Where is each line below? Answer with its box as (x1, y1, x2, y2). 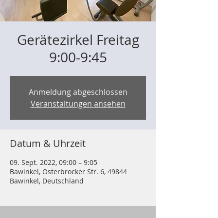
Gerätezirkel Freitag (17, 31, 139, 49)
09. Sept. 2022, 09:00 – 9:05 (10, 158, 97, 167)
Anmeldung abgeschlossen (28, 87, 127, 97)
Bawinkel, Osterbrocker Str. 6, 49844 (10, 167, 127, 176)
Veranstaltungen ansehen (30, 98, 126, 109)
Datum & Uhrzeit (10, 137, 86, 150)
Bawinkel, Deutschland (10, 176, 84, 185)
